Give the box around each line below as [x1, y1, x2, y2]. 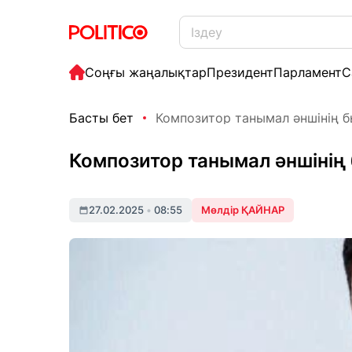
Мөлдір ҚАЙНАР [201, 203, 284, 216]
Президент [207, 64, 273, 80]
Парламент [273, 64, 342, 80]
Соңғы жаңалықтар [85, 64, 207, 80]
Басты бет [69, 110, 134, 126]
